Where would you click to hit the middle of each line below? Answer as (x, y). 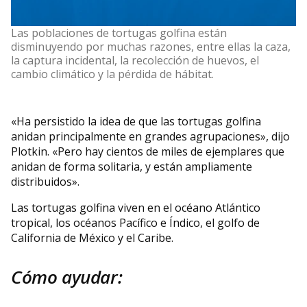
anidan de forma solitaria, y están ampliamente (132, 166)
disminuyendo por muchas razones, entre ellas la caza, (151, 46)
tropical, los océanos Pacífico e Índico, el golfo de (135, 222)
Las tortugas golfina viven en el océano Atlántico (136, 207)
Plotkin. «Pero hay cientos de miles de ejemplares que (148, 151)
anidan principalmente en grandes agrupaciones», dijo (150, 136)
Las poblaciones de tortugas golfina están (119, 33)
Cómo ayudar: (67, 277)
